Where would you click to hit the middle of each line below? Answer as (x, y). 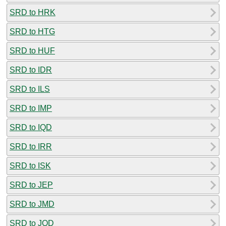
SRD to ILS (30, 89)
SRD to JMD (32, 204)
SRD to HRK (33, 12)
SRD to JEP (31, 185)
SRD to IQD (31, 127)
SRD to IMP (31, 108)
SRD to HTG (32, 31)
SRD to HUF (32, 50)
